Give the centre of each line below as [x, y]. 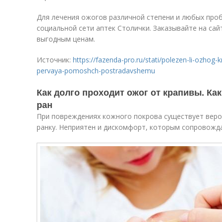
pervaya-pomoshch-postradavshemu [96, 71]
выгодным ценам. [66, 39]
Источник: [55, 60]
